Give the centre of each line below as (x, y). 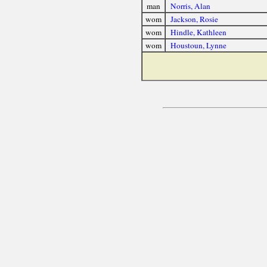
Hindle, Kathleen (198, 32)
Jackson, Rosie (194, 19)
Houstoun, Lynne (198, 46)
